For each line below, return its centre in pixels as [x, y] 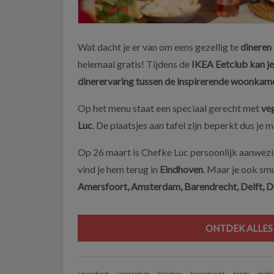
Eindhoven [181, 169]
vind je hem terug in [119, 169]
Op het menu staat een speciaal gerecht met [169, 108]
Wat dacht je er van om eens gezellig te [159, 46]
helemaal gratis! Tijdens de [135, 64]
